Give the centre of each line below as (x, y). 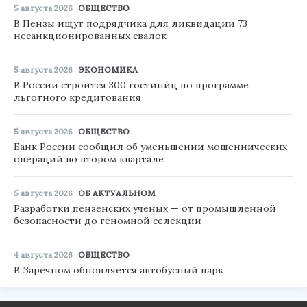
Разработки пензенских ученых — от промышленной (145, 208)
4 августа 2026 (43, 254)
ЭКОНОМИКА (108, 69)
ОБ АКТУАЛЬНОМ (117, 193)
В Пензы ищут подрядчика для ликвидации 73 (131, 23)
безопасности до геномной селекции (108, 220)
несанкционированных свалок (90, 35)
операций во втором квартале (89, 159)
